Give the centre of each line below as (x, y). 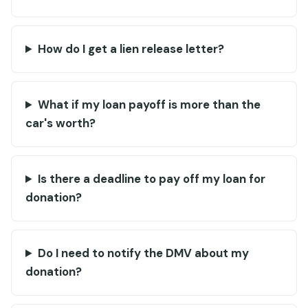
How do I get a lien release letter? (131, 49)
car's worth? (60, 123)
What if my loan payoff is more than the (149, 104)
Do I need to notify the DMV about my (143, 253)
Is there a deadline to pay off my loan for (151, 179)
